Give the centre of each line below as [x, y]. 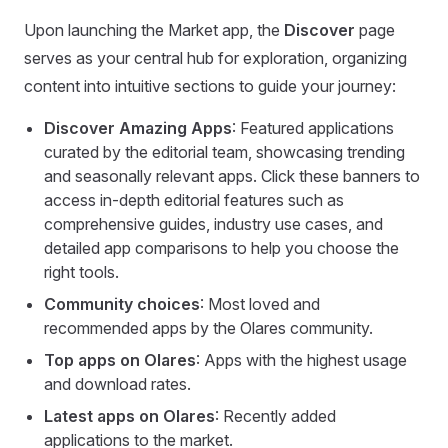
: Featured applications [313, 128]
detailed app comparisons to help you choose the [221, 248]
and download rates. [117, 384]
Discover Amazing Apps [138, 128]
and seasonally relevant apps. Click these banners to [232, 176]
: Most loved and [260, 304]
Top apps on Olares [120, 360]
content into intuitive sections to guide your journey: [210, 86]
